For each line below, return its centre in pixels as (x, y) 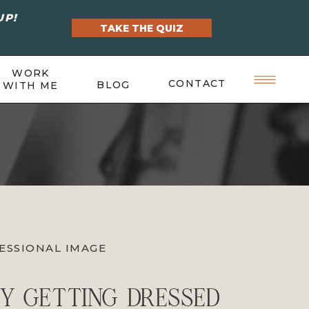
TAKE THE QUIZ (142, 28)
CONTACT (197, 83)
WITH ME (31, 86)
